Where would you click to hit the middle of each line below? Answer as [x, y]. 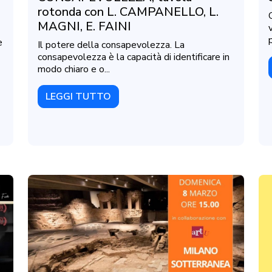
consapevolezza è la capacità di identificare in [134, 57]
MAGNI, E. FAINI [84, 26]
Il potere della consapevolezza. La [111, 45]
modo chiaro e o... [74, 69]
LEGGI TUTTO [78, 96]
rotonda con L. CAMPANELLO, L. [128, 12]
